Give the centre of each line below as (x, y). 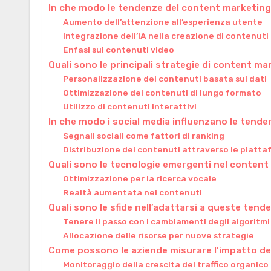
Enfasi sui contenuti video (119, 49)
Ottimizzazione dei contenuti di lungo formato (162, 92)
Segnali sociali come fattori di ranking (144, 135)
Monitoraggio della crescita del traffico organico (166, 264)
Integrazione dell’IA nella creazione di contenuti (166, 35)
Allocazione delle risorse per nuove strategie (159, 235)
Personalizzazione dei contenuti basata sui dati (165, 78)
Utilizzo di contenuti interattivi (130, 106)
